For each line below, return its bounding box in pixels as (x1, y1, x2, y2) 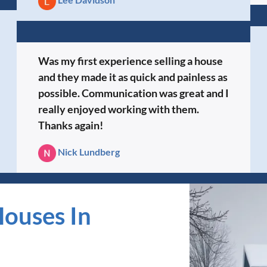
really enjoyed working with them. (38, 102, 199, 116)
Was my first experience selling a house (38, 54, 223, 67)
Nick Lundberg (57, 145, 120, 157)
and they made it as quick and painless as (38, 70, 228, 83)
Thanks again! (38, 118, 103, 132)
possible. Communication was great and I (38, 86, 229, 100)
